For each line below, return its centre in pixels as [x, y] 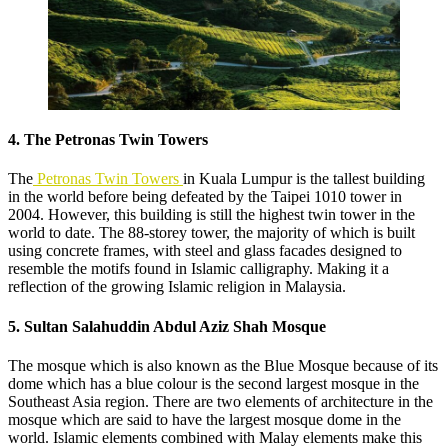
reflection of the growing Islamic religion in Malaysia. [177, 287]
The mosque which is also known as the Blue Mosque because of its [223, 365]
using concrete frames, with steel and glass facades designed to [205, 251]
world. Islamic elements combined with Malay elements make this [215, 437]
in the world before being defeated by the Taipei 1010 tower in [205, 197]
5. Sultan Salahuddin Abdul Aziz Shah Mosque [167, 326]
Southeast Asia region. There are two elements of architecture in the [220, 401]
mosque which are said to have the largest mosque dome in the [204, 419]
